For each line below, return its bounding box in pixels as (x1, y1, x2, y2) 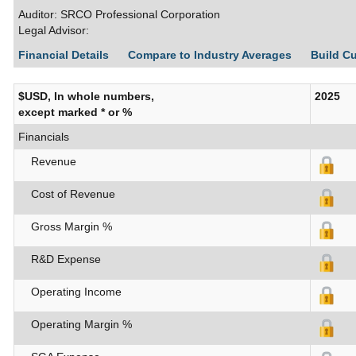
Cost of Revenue (18, 188, 115, 201)
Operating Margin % (18, 318, 132, 331)
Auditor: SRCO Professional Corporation (18, 8, 220, 21)
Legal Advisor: (18, 24, 89, 37)
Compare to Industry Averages (128, 48, 295, 62)
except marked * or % (18, 106, 132, 119)
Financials (18, 130, 69, 144)
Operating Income (18, 285, 122, 299)
